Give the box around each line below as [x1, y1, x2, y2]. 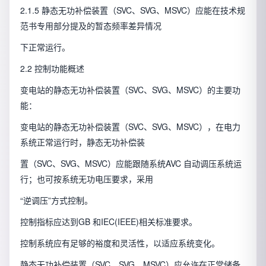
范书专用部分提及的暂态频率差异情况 [20, 20, 161, 32]
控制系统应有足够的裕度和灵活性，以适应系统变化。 [20, 237, 220, 249]
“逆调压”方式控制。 [20, 194, 93, 207]
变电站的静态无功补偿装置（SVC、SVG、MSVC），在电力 [20, 121, 240, 133]
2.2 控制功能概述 [20, 62, 84, 75]
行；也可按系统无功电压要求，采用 [20, 173, 153, 185]
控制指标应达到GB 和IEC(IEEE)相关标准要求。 [20, 216, 197, 228]
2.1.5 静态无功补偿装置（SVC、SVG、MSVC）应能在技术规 [20, 4, 245, 17]
